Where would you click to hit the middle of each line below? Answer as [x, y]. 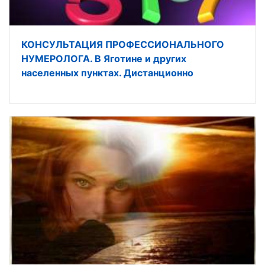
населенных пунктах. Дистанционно [107, 73]
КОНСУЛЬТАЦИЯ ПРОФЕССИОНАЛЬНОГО [123, 45]
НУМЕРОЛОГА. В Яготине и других [104, 59]
